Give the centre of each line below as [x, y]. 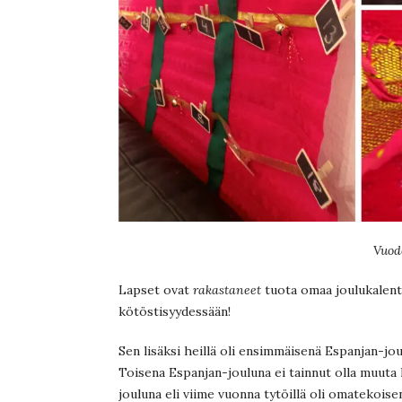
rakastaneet [227, 289]
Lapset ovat [156, 289]
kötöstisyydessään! [175, 311]
